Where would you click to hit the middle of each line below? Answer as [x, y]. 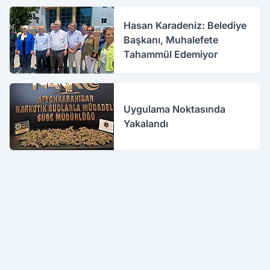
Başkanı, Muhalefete [171, 40]
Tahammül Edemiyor [171, 55]
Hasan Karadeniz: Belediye [185, 26]
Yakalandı [146, 124]
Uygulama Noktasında [175, 109]
